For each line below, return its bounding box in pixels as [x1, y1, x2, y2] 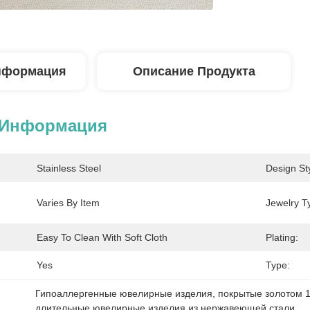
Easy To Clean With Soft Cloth [37, 232, 167, 243]
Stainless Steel [37, 163, 101, 174]
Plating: [266, 232, 298, 243]
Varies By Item [37, 197, 100, 208]
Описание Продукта [132, 64, 255, 78]
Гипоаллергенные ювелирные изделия [35, 288, 212, 299]
